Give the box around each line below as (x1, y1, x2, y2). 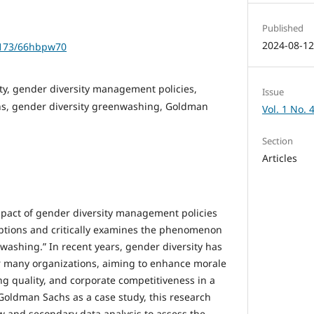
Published (262, 21, 304, 34)
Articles (262, 151, 298, 165)
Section (262, 135, 294, 147)
